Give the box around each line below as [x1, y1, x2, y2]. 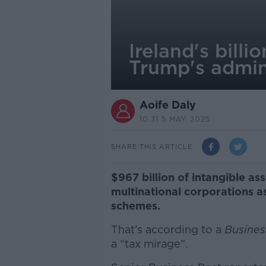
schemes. [110, 199, 160, 212]
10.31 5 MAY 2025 [139, 115, 210, 123]
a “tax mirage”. [110, 237, 188, 250]
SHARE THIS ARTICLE [110, 142, 192, 151]
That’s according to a [110, 223, 224, 236]
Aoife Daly [139, 99, 196, 111]
